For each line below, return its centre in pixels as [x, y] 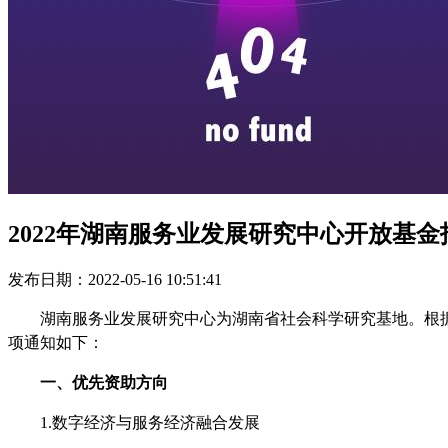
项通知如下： [56, 342]
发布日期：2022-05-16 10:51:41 [115, 279]
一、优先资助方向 [104, 382]
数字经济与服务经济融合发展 [156, 422]
